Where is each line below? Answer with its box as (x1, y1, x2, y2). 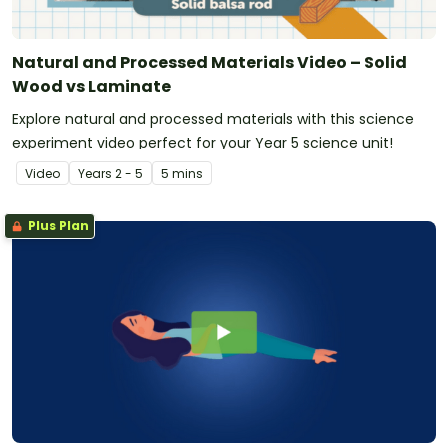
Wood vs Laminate (12, 75, 171, 99)
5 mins (161, 165, 203, 183)
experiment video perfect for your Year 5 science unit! (12, 133, 393, 154)
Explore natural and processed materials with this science (12, 109, 414, 130)
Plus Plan (25, 217, 89, 235)
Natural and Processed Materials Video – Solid (12, 51, 407, 75)
